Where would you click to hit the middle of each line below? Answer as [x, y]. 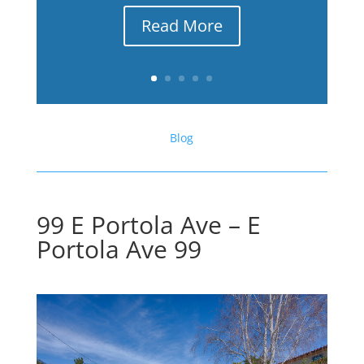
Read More [182, 26]
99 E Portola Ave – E [148, 225]
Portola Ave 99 [119, 249]
